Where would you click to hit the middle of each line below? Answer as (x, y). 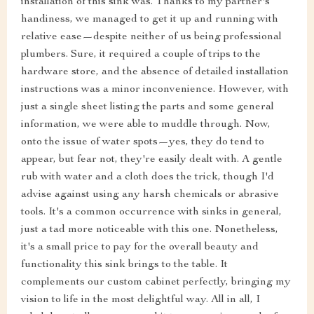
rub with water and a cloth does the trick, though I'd (148, 178)
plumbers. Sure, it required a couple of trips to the (141, 55)
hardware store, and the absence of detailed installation (155, 73)
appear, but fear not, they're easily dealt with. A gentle (152, 160)
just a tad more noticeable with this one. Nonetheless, (150, 230)
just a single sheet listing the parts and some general (148, 108)
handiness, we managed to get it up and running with (150, 20)
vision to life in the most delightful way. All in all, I (141, 300)
